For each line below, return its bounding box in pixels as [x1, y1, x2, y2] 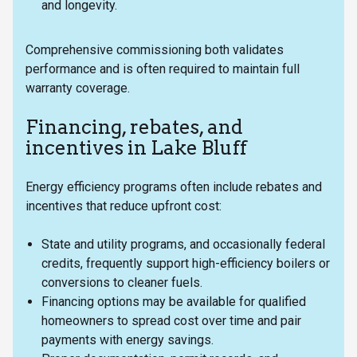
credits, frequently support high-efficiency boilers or [41, 255, 330, 271]
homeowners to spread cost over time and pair [41, 312, 301, 328]
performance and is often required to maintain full [25, 61, 300, 76]
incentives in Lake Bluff [25, 135, 247, 159]
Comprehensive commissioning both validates [25, 41, 284, 57]
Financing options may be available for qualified [41, 293, 306, 309]
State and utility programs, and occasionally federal [41, 236, 325, 252]
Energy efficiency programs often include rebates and [25, 178, 322, 194]
